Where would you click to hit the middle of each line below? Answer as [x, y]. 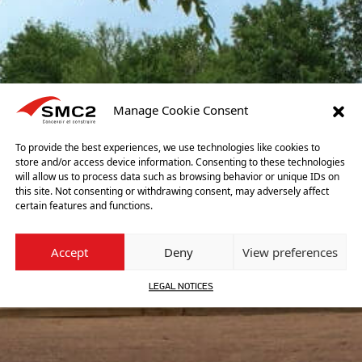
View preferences [290, 253]
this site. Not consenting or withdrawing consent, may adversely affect [172, 192]
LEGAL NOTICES [181, 287]
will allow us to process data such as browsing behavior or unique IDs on [177, 177]
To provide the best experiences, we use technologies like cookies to [168, 148]
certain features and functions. [84, 206]
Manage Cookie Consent [181, 110]
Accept [70, 253]
